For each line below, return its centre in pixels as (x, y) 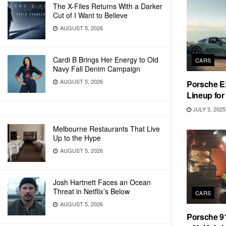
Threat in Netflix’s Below (91, 191)
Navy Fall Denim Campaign (97, 69)
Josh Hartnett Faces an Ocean (102, 182)
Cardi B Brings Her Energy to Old (106, 60)
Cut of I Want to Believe (90, 15)
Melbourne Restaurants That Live (106, 129)
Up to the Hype (77, 138)
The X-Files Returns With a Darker (108, 6)
